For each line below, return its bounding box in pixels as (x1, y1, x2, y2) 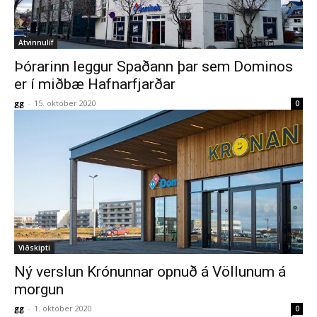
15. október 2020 (34, 98, 96, 108)
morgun (14, 281, 64, 298)
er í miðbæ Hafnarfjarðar (14, 76, 175, 93)
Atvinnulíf (18, 38, 53, 47)
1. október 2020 (34, 303, 92, 313)
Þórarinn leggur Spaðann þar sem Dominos (14, 58, 293, 75)
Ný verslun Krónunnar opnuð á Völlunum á (14, 263, 286, 280)
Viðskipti (18, 243, 50, 253)
